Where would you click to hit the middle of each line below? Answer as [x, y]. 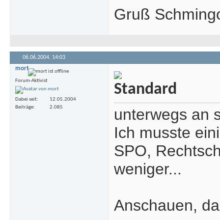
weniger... [148, 169]
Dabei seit [26, 99]
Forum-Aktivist [31, 81]
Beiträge [24, 107]
